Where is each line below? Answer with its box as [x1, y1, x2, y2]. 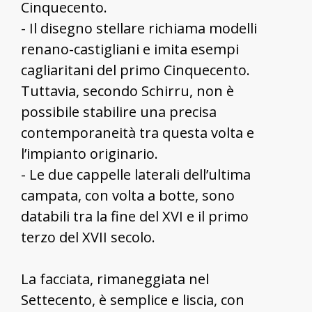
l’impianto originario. [21, 143, 158, 163]
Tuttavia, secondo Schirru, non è [21, 81, 234, 100]
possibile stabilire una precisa [21, 102, 217, 121]
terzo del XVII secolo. [21, 227, 155, 247]
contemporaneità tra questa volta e [21, 123, 254, 142]
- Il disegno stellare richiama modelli [21, 18, 257, 38]
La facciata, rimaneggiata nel [21, 269, 209, 288]
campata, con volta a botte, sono [21, 185, 235, 205]
